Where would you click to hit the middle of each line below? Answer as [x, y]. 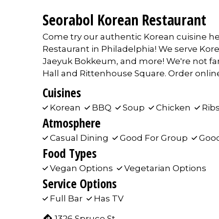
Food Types [70, 153]
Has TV [108, 199]
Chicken [173, 108]
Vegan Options [81, 168]
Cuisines [62, 93]
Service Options [80, 184]
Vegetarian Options [164, 168]
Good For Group [154, 138]
